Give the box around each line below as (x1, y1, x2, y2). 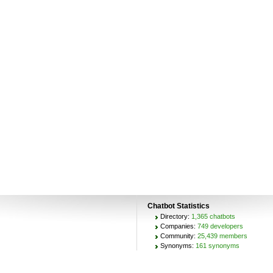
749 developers (197, 222, 243, 230)
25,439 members (197, 232, 247, 239)
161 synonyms (195, 241, 239, 249)
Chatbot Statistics (147, 201, 210, 210)
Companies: (160, 222, 197, 230)
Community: (160, 232, 197, 239)
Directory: (160, 212, 191, 220)
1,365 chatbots (191, 212, 235, 220)
